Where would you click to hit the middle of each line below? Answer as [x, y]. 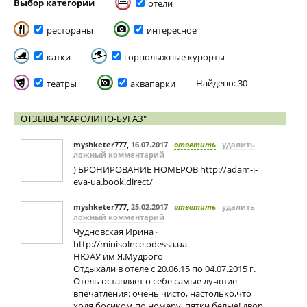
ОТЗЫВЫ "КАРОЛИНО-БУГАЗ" [84, 119]
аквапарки [153, 84]
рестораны [70, 30]
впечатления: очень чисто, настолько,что [162, 293]
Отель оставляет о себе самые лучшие [155, 281]
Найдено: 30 [222, 83]
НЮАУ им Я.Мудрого [118, 256]
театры [62, 84]
